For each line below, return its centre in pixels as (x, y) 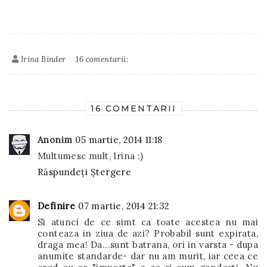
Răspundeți (63, 172)
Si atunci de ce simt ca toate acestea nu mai (148, 222)
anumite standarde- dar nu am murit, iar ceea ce (148, 256)
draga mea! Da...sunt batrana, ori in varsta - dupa (148, 245)
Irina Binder (43, 59)
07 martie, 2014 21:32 (124, 206)
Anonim (55, 140)
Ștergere (111, 172)
